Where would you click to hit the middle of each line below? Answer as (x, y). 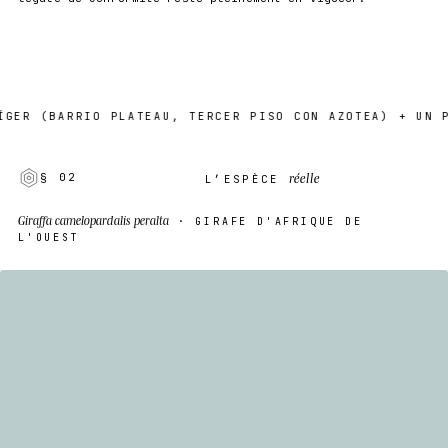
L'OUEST (49, 237)
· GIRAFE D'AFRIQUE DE (266, 221)
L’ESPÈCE (247, 179)
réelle (305, 178)
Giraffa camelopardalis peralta (93, 219)
